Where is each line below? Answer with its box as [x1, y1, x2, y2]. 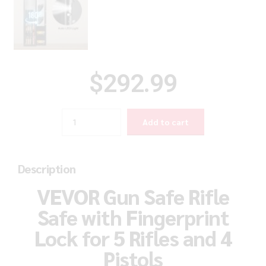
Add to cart [142, 116, 189, 128]
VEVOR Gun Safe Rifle [37, 183, 229, 210]
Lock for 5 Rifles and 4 [34, 224, 232, 252]
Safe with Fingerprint [37, 204, 229, 231]
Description [18, 160, 76, 176]
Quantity [61, 109, 93, 119]
